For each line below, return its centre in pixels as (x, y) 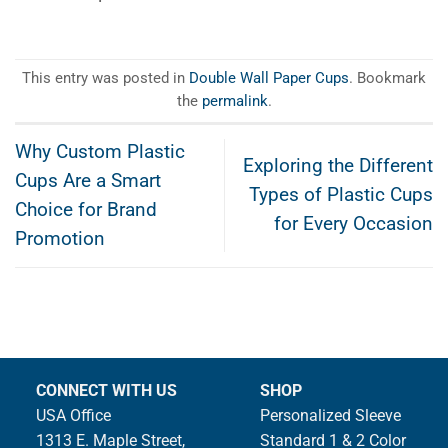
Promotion (60, 238)
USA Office (73, 415)
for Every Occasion (353, 224)
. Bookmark (387, 77)
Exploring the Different (338, 166)
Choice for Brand (86, 209)
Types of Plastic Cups (341, 195)
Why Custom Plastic (100, 151)
